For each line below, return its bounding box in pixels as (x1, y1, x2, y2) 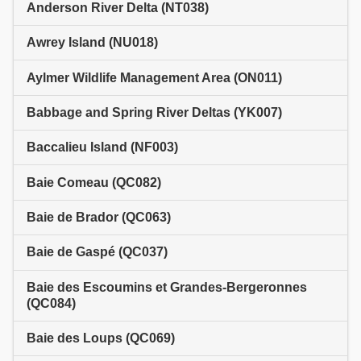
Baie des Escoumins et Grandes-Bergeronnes (27, 280, 307, 294)
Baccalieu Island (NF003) (27, 140, 178, 155)
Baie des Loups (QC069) (27, 331, 175, 346)
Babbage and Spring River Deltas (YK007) (27, 105, 282, 119)
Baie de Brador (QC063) (27, 210, 171, 224)
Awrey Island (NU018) (27, 35, 158, 50)
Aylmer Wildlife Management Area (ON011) (27, 70, 282, 85)
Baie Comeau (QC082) (27, 175, 161, 189)
